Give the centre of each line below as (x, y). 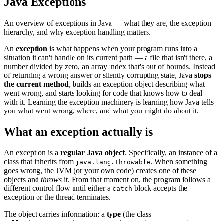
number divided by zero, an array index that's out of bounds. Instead (110, 66)
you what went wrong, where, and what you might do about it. (101, 110)
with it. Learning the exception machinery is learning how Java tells (109, 102)
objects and (22, 179)
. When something (179, 161)
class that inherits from (40, 161)
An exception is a (32, 152)
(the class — (141, 214)
